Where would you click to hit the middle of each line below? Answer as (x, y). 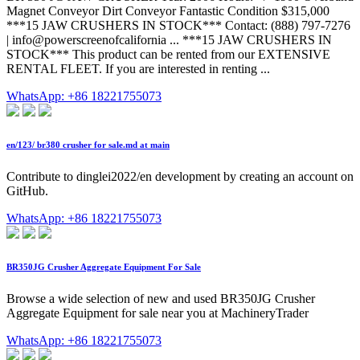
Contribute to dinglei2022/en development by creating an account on (180, 176)
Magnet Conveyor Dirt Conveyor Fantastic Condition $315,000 (168, 11)
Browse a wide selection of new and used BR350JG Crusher (161, 298)
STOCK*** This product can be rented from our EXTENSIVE (168, 55)
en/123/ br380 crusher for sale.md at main (88, 145)
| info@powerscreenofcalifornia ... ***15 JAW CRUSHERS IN (169, 40)
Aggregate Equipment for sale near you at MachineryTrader (157, 313)
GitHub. (27, 190)
